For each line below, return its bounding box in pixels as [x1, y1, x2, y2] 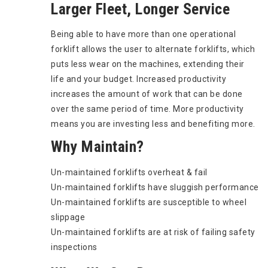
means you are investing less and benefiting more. [51, 118, 255, 129]
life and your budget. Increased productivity [51, 74, 226, 84]
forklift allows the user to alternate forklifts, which [51, 44, 255, 54]
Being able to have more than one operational [51, 29, 236, 39]
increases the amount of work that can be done [51, 89, 243, 99]
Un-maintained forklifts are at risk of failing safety [51, 227, 255, 237]
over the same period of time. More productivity [51, 103, 244, 114]
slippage [51, 212, 85, 222]
